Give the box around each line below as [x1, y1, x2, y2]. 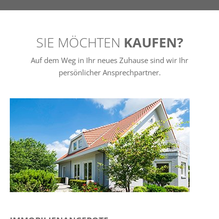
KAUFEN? [123, 33, 183, 51]
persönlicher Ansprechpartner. [58, 67, 161, 78]
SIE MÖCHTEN [36, 33, 124, 51]
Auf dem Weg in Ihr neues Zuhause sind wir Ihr [31, 55, 188, 66]
